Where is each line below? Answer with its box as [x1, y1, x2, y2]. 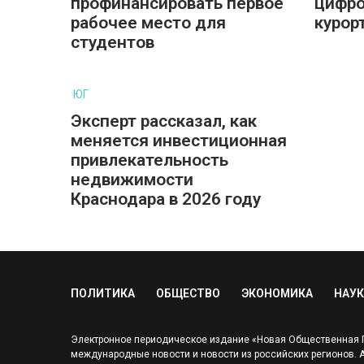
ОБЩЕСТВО [156, 287, 221, 300]
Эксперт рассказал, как [71, 111, 257, 131]
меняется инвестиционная [71, 131, 287, 150]
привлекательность [71, 150, 228, 170]
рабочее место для [71, 13, 226, 32]
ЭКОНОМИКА [241, 287, 314, 300]
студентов [71, 32, 154, 52]
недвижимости [71, 170, 193, 189]
